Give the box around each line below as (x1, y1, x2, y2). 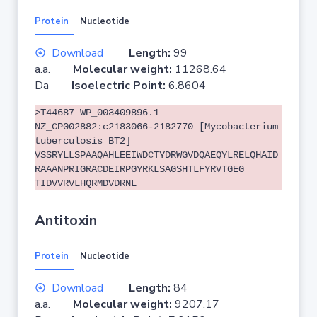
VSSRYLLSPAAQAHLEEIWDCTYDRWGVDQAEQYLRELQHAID (35, 149, 278, 161)
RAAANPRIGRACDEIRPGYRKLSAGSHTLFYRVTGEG (35, 163, 244, 175)
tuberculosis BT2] (35, 135, 131, 146)
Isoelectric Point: (71, 78, 168, 93)
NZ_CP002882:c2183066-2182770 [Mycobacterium (35, 121, 278, 132)
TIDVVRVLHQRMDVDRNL (35, 178, 137, 189)
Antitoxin (35, 211, 97, 230)
